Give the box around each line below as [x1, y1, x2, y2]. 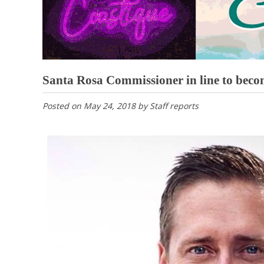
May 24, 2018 [84, 100, 136, 112]
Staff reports [150, 100, 199, 112]
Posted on [42, 100, 84, 112]
